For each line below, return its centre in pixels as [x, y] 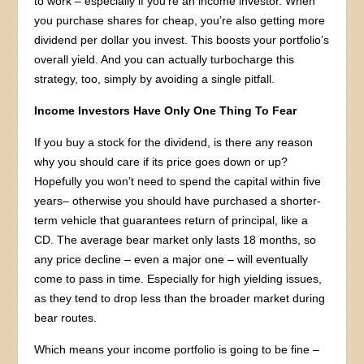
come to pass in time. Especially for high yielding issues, [178, 278]
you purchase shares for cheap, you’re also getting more [180, 20]
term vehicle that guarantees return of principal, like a [171, 220]
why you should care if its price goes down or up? [161, 161]
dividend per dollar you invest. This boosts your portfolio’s [182, 39]
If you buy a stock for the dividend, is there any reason [174, 142]
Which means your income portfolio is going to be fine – [177, 349]
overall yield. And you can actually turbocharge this [165, 59]
